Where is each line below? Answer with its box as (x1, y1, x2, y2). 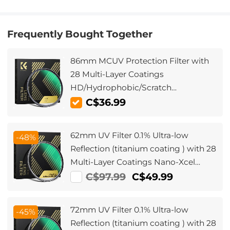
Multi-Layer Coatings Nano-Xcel (70, 157, 196, 167)
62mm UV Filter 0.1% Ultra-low (70, 130, 189, 140)
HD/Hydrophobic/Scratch (70, 83, 172, 93)
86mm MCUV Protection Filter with (70, 56, 209, 66)
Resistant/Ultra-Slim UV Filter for (70, 96, 198, 106)
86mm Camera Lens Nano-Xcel (70, 109, 193, 120)
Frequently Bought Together (7, 28, 153, 40)
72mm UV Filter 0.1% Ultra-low (70, 204, 189, 215)
